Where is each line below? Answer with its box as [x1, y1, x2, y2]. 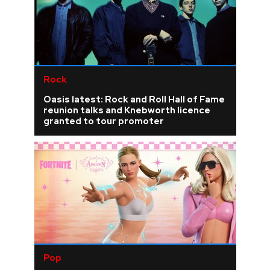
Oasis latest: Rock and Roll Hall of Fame [43, 93, 225, 105]
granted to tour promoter [43, 115, 164, 127]
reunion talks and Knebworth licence [43, 104, 210, 116]
